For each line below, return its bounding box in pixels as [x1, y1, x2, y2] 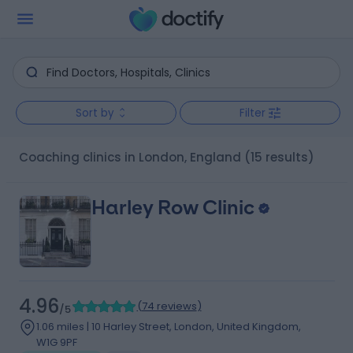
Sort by [75, 105, 114, 121]
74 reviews [141, 299, 197, 314]
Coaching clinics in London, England [28, 149, 241, 165]
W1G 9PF [35, 335, 77, 350]
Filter [240, 105, 266, 121]
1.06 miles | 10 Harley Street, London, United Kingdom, [35, 319, 301, 334]
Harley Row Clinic [91, 196, 255, 219]
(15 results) [243, 149, 314, 165]
